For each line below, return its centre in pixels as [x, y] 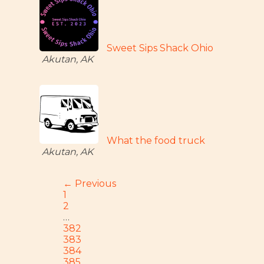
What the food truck [156, 141]
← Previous [90, 184]
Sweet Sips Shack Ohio [160, 48]
